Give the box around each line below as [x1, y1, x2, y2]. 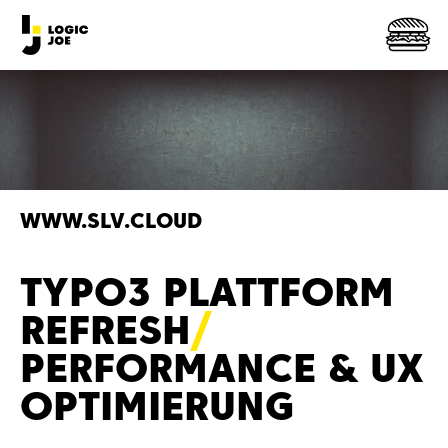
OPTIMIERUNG [20, 381, 294, 431]
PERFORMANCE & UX [20, 343, 423, 393]
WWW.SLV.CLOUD [20, 208, 202, 234]
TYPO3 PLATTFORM [20, 267, 394, 317]
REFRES [20, 305, 162, 355]
